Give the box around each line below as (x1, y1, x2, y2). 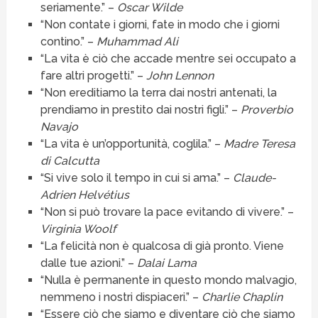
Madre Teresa (223, 137, 295, 151)
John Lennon (146, 69, 214, 83)
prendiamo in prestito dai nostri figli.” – (40, 103, 241, 117)
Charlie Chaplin (201, 290, 283, 305)
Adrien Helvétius (40, 188, 129, 202)
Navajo (40, 120, 78, 134)
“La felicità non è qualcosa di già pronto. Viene (40, 239, 284, 253)
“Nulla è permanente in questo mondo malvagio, (40, 273, 297, 287)
